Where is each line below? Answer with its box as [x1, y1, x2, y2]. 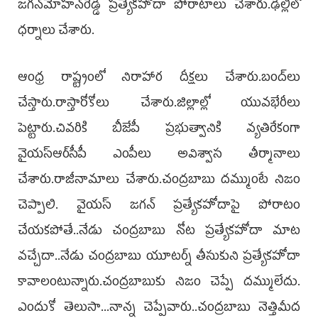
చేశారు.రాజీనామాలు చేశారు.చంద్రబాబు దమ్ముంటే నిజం [18, 168, 300, 193]
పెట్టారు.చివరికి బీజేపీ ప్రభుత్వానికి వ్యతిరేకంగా [18, 117, 300, 142]
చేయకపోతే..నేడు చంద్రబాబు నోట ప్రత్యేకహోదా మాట [18, 219, 300, 244]
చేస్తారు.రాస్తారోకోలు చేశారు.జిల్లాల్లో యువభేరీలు [18, 92, 300, 116]
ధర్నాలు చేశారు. [18, 19, 94, 44]
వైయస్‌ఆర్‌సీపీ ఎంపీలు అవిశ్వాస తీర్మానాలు [18, 143, 300, 168]
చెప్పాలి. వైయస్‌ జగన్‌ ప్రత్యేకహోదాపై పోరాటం [18, 194, 300, 219]
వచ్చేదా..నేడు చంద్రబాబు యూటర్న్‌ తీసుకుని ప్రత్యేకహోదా [18, 245, 300, 270]
